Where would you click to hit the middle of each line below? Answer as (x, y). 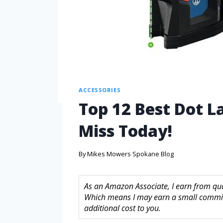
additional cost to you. (122, 208)
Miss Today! (125, 131)
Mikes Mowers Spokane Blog (131, 154)
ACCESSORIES (100, 90)
